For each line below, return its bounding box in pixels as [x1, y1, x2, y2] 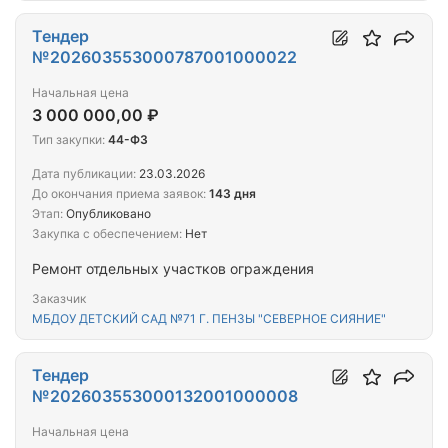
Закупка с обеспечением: [32, 226, 182, 242]
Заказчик [32, 291, 86, 307]
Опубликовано [63, 206, 151, 222]
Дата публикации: [32, 166, 136, 182]
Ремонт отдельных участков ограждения [32, 260, 314, 278]
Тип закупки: [32, 132, 105, 148]
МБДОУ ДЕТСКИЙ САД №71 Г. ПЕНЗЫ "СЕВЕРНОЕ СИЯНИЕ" [32, 311, 386, 327]
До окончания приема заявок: [32, 186, 206, 202]
